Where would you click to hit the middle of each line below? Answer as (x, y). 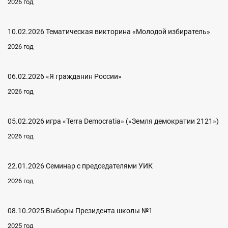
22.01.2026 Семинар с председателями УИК (80, 166)
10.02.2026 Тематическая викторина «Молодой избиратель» (109, 31)
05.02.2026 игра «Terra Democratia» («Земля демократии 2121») (113, 121)
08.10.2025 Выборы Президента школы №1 (80, 210)
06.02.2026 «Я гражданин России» (65, 76)
